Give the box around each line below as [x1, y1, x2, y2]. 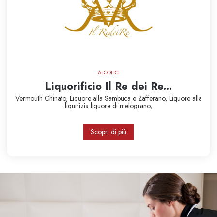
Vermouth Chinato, [15, 93, 70, 103]
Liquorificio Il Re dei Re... [45, 78, 172, 93]
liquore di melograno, [91, 101, 152, 110]
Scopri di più [91, 127, 126, 137]
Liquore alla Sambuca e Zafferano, [69, 93, 169, 103]
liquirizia [65, 101, 91, 110]
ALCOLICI [97, 68, 120, 76]
